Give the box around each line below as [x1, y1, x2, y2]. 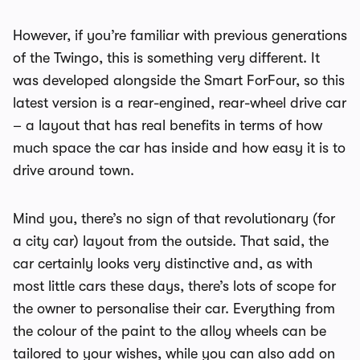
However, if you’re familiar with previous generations [13, 27, 347, 43]
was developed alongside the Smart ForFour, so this [13, 72, 345, 88]
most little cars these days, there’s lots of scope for [13, 278, 336, 294]
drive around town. [13, 162, 134, 178]
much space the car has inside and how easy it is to [13, 140, 346, 156]
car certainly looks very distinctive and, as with [13, 256, 313, 272]
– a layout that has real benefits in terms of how [13, 117, 322, 133]
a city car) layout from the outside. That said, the [13, 233, 329, 249]
